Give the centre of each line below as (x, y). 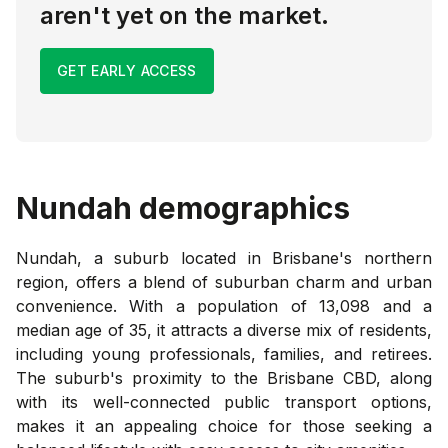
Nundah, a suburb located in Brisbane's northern (224, 257)
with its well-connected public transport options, (224, 401)
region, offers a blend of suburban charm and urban (224, 281)
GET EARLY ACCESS (127, 70)
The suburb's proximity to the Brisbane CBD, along (224, 377)
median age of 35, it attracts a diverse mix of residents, (224, 329)
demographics (241, 207)
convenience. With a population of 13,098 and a (224, 305)
